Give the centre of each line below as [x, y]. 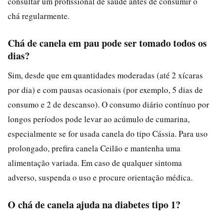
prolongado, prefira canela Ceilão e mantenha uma [94, 148]
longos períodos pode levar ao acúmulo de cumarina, [99, 119]
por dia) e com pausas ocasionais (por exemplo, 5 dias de [105, 90]
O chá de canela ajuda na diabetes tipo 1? [94, 204]
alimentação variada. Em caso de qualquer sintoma [95, 163]
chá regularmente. [39, 16]
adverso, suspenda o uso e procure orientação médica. [100, 177]
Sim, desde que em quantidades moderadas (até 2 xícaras [105, 75]
